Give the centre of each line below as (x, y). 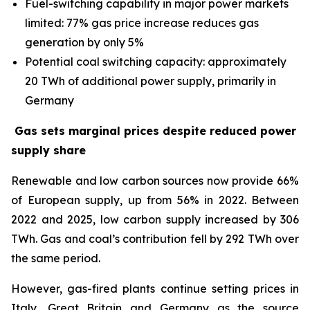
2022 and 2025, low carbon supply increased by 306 (155, 219)
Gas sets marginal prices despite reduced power (155, 131)
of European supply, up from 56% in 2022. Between (155, 200)
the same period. (56, 258)
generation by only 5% (84, 42)
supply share (48, 150)
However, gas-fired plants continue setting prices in (155, 289)
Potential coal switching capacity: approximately (156, 62)
